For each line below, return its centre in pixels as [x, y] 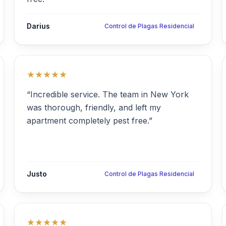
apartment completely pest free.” [90, 121]
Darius [38, 26]
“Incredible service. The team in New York [108, 94]
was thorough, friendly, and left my [94, 107]
